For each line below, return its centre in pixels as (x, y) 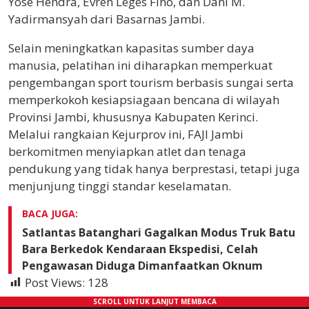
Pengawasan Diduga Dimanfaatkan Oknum (142, 265)
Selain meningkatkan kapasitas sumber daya (131, 48)
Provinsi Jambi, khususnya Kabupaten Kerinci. (133, 117)
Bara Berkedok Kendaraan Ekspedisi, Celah (140, 249)
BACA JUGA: (50, 213)
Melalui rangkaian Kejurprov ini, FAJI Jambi (126, 134)
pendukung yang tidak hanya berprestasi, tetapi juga (154, 168)
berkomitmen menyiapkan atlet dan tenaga (127, 151)
